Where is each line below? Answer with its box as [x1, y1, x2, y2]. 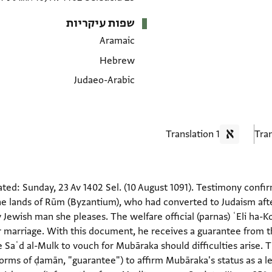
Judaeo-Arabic [73, 73, 135, 86]
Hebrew [99, 54, 135, 67]
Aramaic [99, 35, 135, 47]
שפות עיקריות [66, 16, 135, 31]
